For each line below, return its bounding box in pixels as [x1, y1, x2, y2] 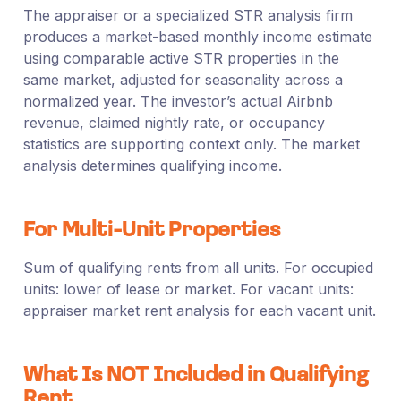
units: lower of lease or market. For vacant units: [22, 279, 354, 298]
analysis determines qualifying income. [22, 156, 282, 175]
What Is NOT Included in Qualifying [22, 364, 368, 387]
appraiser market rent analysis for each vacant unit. [22, 301, 376, 320]
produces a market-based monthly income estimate [22, 27, 372, 46]
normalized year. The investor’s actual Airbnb [22, 91, 333, 110]
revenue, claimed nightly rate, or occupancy [22, 113, 325, 132]
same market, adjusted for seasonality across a [22, 70, 343, 89]
